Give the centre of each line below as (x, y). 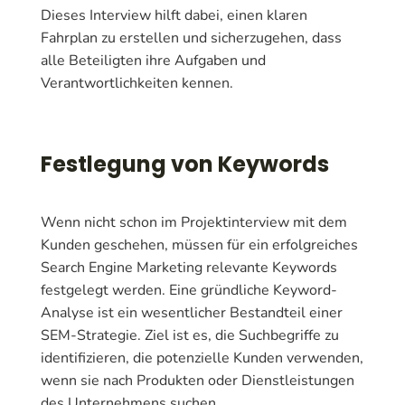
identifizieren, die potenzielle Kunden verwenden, (202, 358)
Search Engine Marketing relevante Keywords (189, 267)
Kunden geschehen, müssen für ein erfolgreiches (199, 245)
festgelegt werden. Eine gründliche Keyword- (189, 290)
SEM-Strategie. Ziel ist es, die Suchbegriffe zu (190, 335)
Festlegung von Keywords (185, 164)
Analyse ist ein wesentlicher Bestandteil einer (192, 312)
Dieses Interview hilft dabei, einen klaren (174, 15)
